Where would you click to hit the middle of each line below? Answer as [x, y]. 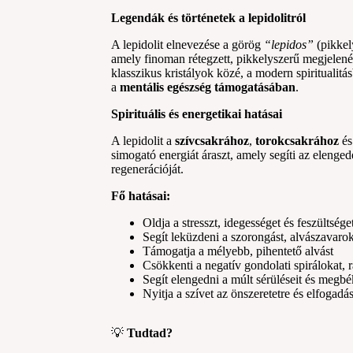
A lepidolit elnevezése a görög [188, 44]
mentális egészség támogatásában [208, 87]
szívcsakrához [212, 140]
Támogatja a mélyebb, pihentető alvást [238, 251]
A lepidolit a [143, 140]
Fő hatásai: [141, 195]
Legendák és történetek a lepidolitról [209, 17]
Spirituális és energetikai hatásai [197, 113]
